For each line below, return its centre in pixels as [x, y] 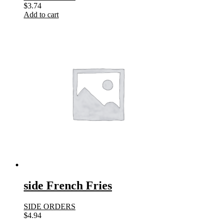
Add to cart [41, 15]
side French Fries [68, 185]
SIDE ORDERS [50, 206]
